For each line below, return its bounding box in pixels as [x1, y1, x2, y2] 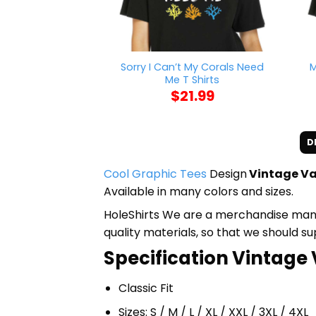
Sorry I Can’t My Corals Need [121, 59, 265, 74]
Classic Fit [118, 279, 174, 296]
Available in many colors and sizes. [104, 183, 293, 200]
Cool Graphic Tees [104, 165, 207, 182]
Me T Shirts [165, 72, 220, 87]
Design [207, 165, 247, 182]
